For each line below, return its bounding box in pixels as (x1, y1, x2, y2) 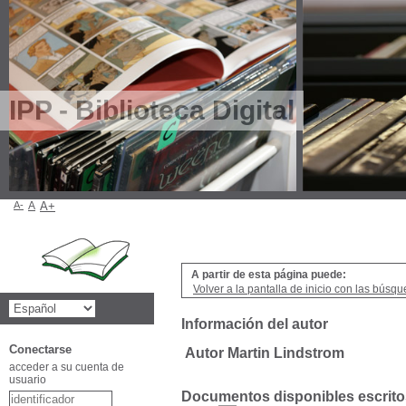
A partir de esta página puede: (191, 268, 346, 281)
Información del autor (181, 316, 328, 332)
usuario (9, 373, 46, 386)
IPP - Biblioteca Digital (9, 95, 295, 125)
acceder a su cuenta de (9, 361, 124, 373)
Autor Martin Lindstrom (185, 345, 344, 361)
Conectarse (9, 343, 72, 356)
